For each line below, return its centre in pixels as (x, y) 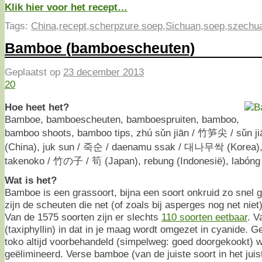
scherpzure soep (126, 25)
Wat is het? (31, 180)
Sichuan (183, 25)
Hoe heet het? (37, 107)
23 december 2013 (104, 72)
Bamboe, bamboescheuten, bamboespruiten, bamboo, (122, 119)
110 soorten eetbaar (204, 217)
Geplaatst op (34, 72)
